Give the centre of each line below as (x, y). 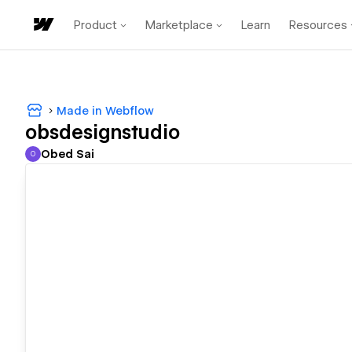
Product (95, 25)
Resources (318, 25)
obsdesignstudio (103, 133)
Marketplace (179, 25)
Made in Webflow (105, 110)
